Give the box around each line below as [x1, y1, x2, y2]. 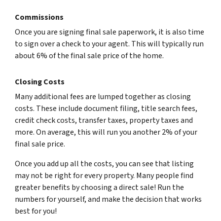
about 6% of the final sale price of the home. [15, 50, 164, 61]
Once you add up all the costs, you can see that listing [15, 158, 194, 169]
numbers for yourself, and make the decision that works [15, 194, 202, 205]
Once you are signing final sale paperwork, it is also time [15, 27, 204, 37]
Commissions [15, 12, 64, 23]
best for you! [15, 206, 57, 217]
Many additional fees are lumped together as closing [15, 91, 191, 102]
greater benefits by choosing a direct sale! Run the [15, 182, 184, 193]
